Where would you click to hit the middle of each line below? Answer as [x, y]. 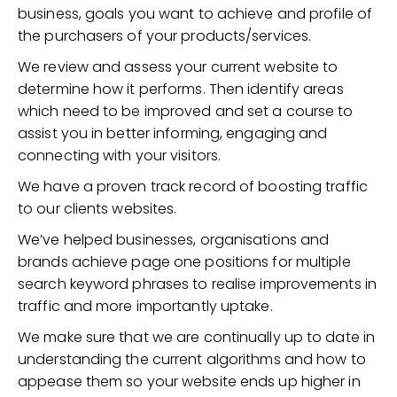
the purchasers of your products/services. [165, 36]
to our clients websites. [97, 209]
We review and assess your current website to [178, 67]
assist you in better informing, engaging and [173, 133]
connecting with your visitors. [120, 156]
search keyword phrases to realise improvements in [197, 284]
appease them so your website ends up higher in [189, 381]
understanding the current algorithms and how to [192, 359]
